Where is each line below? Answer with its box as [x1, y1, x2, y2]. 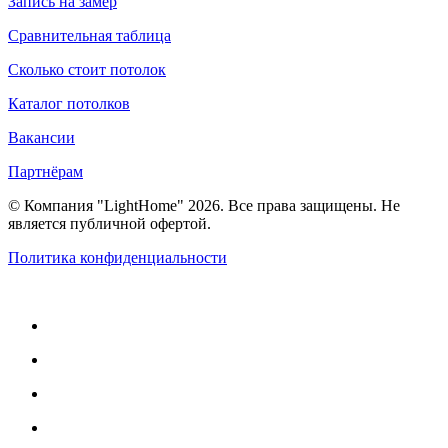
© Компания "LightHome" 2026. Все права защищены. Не [8, 196, 400, 214]
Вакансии [8, 128, 75, 146]
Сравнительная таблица [8, 26, 171, 44]
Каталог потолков [8, 94, 130, 112]
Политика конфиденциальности [8, 248, 227, 266]
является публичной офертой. [8, 214, 211, 232]
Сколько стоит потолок [8, 60, 166, 78]
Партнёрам [8, 162, 83, 180]
